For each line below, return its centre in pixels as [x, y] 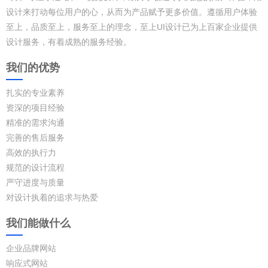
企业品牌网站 [31, 248]
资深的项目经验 [35, 107]
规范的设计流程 [35, 167]
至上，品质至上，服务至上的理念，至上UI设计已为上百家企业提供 [132, 27]
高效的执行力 [31, 152]
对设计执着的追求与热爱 [52, 197]
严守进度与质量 [35, 182]
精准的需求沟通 [35, 122]
